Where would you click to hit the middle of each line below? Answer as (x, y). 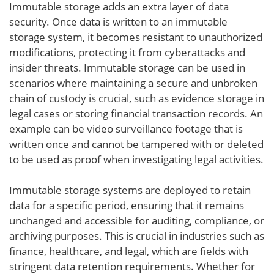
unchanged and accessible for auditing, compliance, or (137, 220)
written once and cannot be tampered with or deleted (136, 144)
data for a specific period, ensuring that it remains (127, 205)
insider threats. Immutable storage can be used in (127, 68)
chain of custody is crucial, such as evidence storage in (137, 98)
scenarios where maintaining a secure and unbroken (133, 83)
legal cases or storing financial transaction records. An (136, 113)
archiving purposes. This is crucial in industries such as (137, 236)
